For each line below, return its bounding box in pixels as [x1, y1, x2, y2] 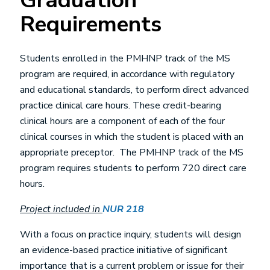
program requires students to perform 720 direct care [20, 162, 246, 175]
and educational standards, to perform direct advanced [20, 83, 249, 96]
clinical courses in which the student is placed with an [20, 130, 243, 143]
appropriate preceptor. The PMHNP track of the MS [20, 146, 243, 159]
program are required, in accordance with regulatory [20, 67, 234, 81]
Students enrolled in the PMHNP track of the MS [20, 52, 230, 65]
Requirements [20, 9, 162, 39]
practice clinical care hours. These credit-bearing [20, 99, 221, 112]
